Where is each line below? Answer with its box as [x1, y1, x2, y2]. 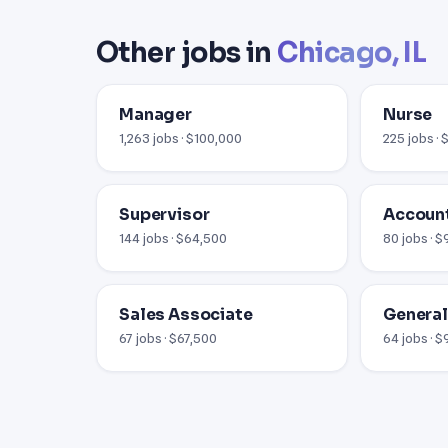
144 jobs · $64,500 [119, 229, 227, 246]
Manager [119, 104, 192, 125]
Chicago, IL [277, 35, 427, 70]
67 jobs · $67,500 [119, 329, 217, 346]
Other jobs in [96, 35, 278, 70]
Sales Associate [119, 304, 253, 325]
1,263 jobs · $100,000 [119, 129, 242, 146]
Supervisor [119, 204, 210, 225]
